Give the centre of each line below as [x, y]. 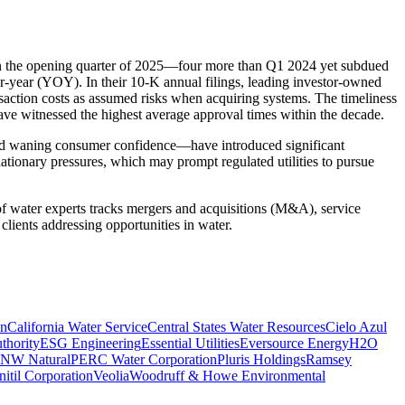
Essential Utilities [190, 343]
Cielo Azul [356, 326]
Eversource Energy [294, 343]
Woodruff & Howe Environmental [227, 375]
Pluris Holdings [261, 359]
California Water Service [77, 326]
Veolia [111, 375]
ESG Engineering [90, 343]
